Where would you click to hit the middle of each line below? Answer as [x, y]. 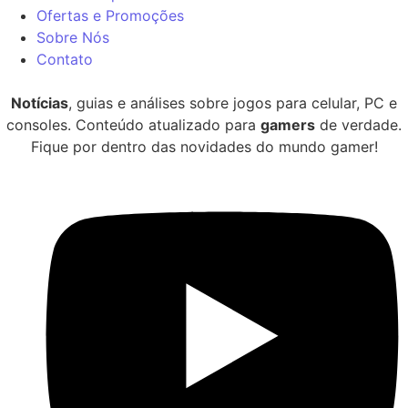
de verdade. [358, 125]
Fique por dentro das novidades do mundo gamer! [204, 147]
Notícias [40, 103]
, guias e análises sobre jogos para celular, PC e [233, 103]
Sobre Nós [73, 38]
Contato [65, 60]
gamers [288, 125]
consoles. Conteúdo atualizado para [133, 125]
